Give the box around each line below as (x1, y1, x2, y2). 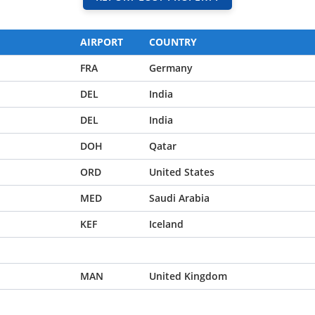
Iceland (149, 217, 184, 231)
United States (149, 165, 214, 179)
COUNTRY (149, 35, 197, 49)
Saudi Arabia (149, 191, 210, 205)
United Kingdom (149, 269, 227, 283)
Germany (149, 61, 193, 75)
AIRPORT (80, 35, 123, 49)
